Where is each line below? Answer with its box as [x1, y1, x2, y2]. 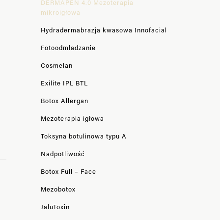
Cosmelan [40, 61, 73, 69]
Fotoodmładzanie [40, 43, 96, 52]
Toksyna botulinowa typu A [40, 132, 127, 140]
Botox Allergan [40, 96, 88, 105]
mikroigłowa [40, 8, 81, 16]
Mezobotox [40, 185, 76, 193]
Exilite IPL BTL [40, 79, 88, 87]
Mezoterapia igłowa [40, 114, 104, 122]
